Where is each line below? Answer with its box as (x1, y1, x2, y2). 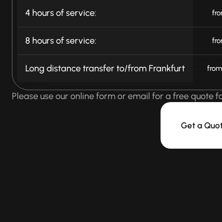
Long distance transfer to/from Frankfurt (25, 62, 185, 74)
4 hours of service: (25, 7, 96, 18)
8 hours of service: (25, 35, 96, 46)
